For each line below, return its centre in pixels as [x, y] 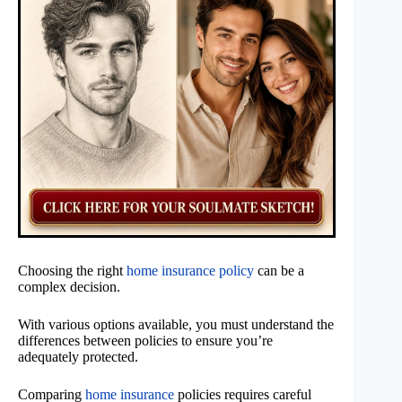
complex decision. [69, 287]
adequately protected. [78, 357]
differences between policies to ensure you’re [145, 341]
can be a [279, 271]
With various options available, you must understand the [176, 325]
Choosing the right [72, 271]
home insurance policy [190, 271]
